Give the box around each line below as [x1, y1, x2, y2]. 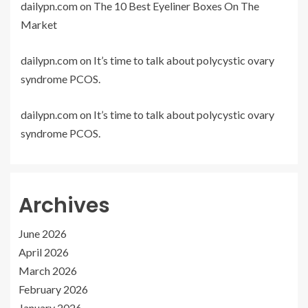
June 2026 [19, 227, 67, 241]
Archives [19, 191, 110, 221]
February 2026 [19, 283, 88, 296]
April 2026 [19, 245, 69, 259]
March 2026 [19, 264, 77, 278]
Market [21, 18, 57, 32]
